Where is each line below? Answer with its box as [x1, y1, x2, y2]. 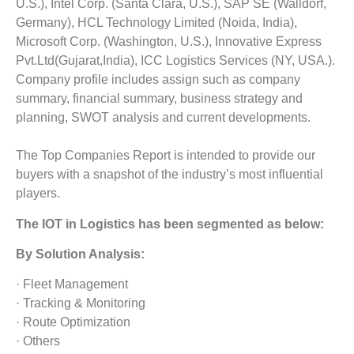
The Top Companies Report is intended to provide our [16, 149, 315, 163]
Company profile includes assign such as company [16, 73, 300, 87]
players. [16, 186, 60, 201]
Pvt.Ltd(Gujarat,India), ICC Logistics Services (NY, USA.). [16, 54, 335, 68]
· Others [16, 334, 60, 348]
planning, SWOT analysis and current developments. [16, 111, 311, 125]
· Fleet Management [16, 277, 128, 292]
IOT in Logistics [42, 217, 135, 231]
